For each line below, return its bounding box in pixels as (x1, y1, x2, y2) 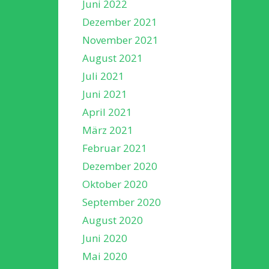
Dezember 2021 (82, 14, 157, 29)
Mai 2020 (82, 249, 127, 263)
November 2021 (82, 32, 159, 47)
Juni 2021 (82, 86, 127, 101)
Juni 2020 (82, 231, 127, 245)
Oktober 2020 (82, 177, 148, 191)
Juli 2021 (82, 68, 124, 83)
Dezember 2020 (82, 159, 157, 173)
